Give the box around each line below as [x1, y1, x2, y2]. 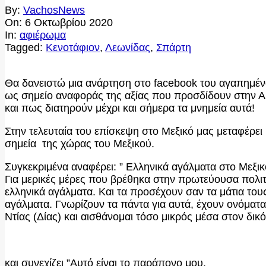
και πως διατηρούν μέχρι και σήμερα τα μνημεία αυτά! [5, 102, 255, 114]
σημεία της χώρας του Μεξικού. [5, 137, 154, 150]
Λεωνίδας [105, 41, 150, 53]
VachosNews [23, 4, 85, 16]
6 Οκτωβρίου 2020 [25, 16, 113, 28]
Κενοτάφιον [46, 41, 100, 53]
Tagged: [5, 41, 43, 53]
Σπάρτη [156, 41, 191, 53]
